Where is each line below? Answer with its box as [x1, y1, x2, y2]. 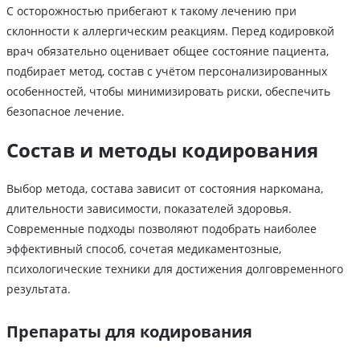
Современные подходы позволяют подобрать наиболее [6, 221, 317, 237]
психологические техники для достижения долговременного [6, 261, 343, 277]
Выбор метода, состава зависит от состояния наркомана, [6, 181, 323, 197]
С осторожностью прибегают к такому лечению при [6, 3, 297, 19]
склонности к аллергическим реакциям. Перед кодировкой [6, 23, 334, 39]
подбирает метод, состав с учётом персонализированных [6, 63, 327, 80]
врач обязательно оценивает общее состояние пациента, [6, 43, 329, 59]
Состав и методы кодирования [6, 137, 318, 164]
